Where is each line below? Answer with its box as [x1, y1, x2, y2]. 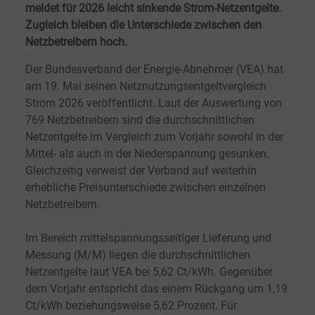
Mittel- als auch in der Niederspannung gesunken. [25, 147, 269, 161]
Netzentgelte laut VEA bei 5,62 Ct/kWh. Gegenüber [25, 265, 273, 279]
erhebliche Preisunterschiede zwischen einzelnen [25, 181, 266, 195]
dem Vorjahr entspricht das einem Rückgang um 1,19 [25, 282, 288, 296]
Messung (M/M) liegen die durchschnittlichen [25, 248, 250, 262]
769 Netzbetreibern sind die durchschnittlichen [25, 113, 255, 127]
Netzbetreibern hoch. [25, 35, 127, 49]
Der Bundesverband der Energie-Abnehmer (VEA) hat [25, 63, 283, 77]
